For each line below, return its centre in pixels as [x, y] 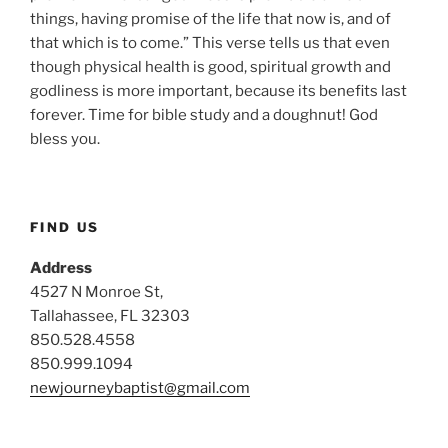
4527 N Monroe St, [96, 291]
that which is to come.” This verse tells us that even [210, 42]
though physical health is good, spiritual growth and [210, 66]
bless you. [65, 138]
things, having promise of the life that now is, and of [210, 18]
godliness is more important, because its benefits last [218, 90]
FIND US [65, 227]
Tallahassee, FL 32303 [110, 315]
